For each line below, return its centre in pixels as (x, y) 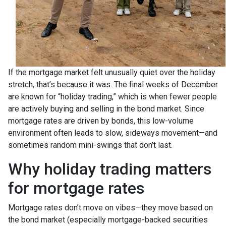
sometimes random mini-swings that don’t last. (90, 145)
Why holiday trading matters (110, 169)
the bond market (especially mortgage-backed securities (108, 220)
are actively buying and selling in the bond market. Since (106, 109)
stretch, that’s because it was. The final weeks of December (113, 85)
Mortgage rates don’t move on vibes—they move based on (110, 208)
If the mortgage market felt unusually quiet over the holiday (112, 73)
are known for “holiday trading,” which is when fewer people (112, 97)
